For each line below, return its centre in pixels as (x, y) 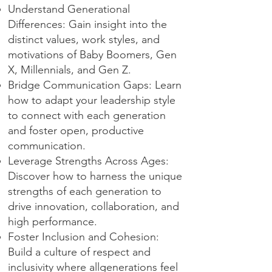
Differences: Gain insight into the (87, 24)
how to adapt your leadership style (92, 100)
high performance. (53, 222)
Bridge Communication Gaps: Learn (95, 85)
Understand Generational (69, 9)
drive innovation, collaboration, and (93, 206)
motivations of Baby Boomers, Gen (92, 55)
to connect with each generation (87, 115)
